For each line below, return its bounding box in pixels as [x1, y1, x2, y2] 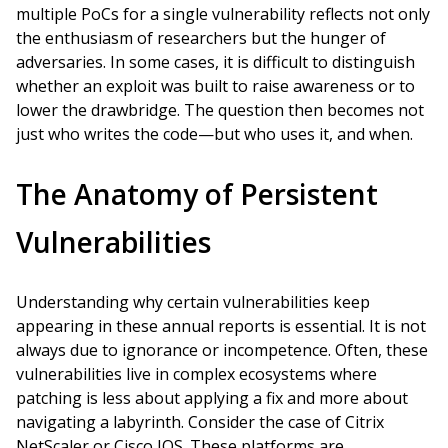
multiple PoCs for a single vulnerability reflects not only [16, 3, 430, 25]
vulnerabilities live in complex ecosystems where [16, 363, 377, 385]
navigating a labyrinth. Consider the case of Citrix [16, 411, 384, 433]
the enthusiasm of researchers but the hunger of [16, 27, 386, 49]
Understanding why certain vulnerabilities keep [16, 291, 370, 313]
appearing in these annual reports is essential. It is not [16, 315, 426, 337]
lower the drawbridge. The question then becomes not [16, 99, 424, 121]
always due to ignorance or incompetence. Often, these [16, 339, 428, 361]
